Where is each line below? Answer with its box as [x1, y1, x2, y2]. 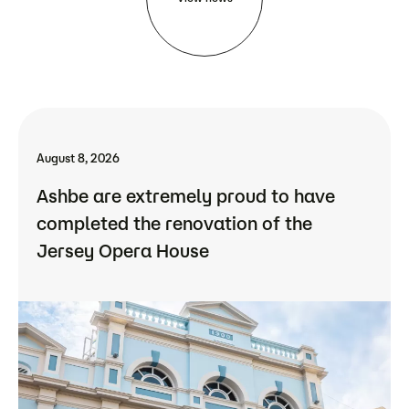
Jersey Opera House [37, 240, 209, 262]
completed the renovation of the [37, 213, 312, 235]
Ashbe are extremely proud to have [37, 185, 335, 207]
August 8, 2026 [37, 152, 120, 165]
